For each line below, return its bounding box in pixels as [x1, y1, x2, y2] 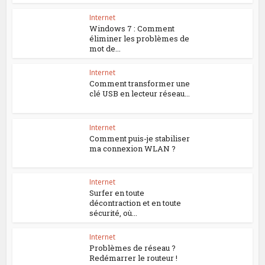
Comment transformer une [89, 77, 190, 89]
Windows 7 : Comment [89, 23, 175, 34]
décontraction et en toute [89, 198, 182, 209]
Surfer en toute [89, 188, 145, 199]
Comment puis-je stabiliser [89, 132, 190, 144]
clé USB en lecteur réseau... [89, 88, 190, 99]
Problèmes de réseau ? [89, 243, 176, 254]
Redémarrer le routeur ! [89, 253, 178, 264]
